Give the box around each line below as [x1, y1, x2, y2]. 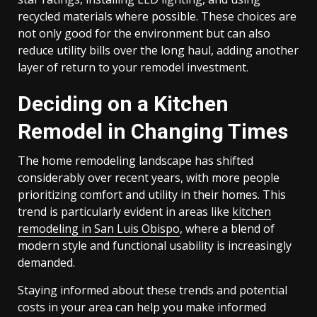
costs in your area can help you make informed [18, 299, 266, 315]
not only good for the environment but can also [18, 25, 270, 41]
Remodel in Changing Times [18, 119, 288, 144]
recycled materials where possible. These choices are [18, 8, 296, 24]
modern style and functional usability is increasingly [18, 238, 292, 253]
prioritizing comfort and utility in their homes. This [18, 187, 286, 202]
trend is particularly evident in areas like [18, 204, 232, 219]
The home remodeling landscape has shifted [18, 153, 253, 168]
